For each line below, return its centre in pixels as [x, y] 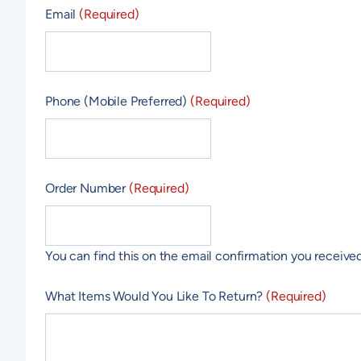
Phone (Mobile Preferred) [116, 101]
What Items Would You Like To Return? [154, 296]
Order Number [86, 188]
